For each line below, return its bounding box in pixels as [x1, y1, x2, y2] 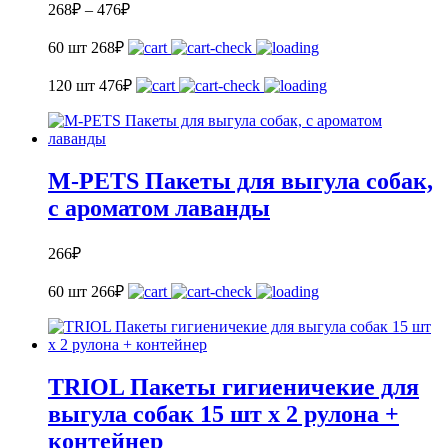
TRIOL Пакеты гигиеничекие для [48, 373, 419, 400]
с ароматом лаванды [48, 194, 270, 221]
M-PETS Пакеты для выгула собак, [48, 167, 433, 194]
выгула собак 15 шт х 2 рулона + [48, 400, 399, 427]
